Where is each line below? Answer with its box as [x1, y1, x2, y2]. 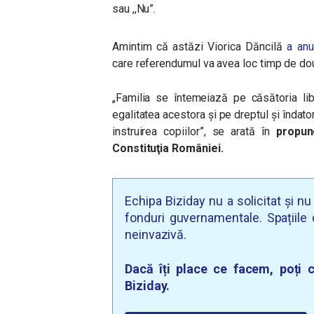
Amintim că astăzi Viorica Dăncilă [112, 40, 282, 53]
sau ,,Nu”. [112, 2, 156, 15]
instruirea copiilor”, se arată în [112, 125, 276, 138]
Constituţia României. [112, 142, 224, 155]
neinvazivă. [125, 227, 187, 242]
